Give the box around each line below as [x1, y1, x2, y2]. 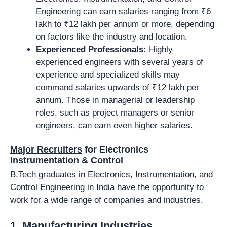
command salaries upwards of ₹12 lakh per [36, 82, 199, 92]
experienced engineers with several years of [36, 57, 203, 67]
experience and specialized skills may [36, 69, 180, 80]
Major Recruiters [10, 144, 82, 155]
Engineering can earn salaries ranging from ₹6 [36, 6, 211, 16]
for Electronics [85, 144, 148, 155]
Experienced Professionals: [36, 44, 146, 54]
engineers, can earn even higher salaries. [36, 120, 193, 130]
